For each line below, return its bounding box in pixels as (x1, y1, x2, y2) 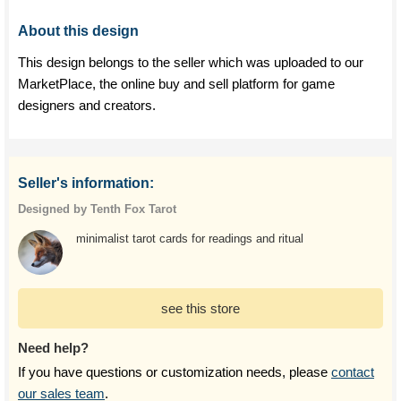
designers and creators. (18, 98, 156, 113)
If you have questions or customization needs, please (18, 364, 331, 380)
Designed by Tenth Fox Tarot (18, 202, 176, 216)
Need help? (18, 340, 89, 355)
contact (331, 364, 374, 380)
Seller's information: (18, 175, 154, 191)
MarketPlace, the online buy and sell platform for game (18, 76, 335, 91)
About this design (18, 23, 139, 38)
